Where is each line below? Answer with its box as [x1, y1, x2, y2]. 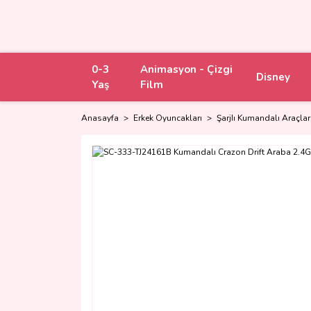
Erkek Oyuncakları [133, 112, 202, 124]
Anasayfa [81, 112, 119, 124]
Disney [255, 70, 290, 84]
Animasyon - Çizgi [140, 62, 233, 76]
